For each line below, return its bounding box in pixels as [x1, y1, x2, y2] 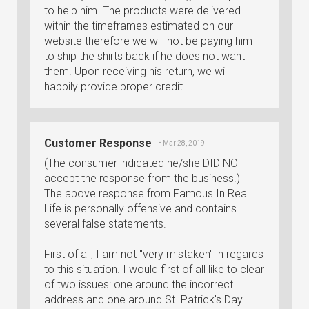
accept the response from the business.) [44, 172, 240, 185]
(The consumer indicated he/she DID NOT [44, 157, 244, 170]
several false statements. [44, 217, 166, 230]
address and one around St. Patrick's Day [44, 293, 243, 306]
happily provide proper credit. [44, 80, 186, 93]
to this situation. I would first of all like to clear [44, 263, 264, 276]
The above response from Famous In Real [44, 187, 249, 200]
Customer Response [44, 137, 152, 150]
